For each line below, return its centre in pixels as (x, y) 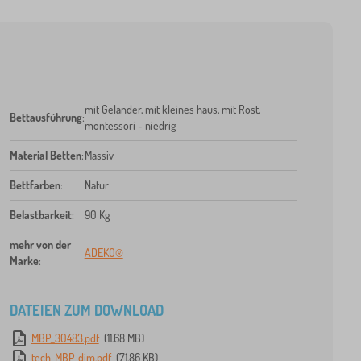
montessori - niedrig (130, 126)
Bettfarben (35, 185)
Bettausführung (46, 118)
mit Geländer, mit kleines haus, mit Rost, (172, 110)
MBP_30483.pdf (65, 338)
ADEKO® (104, 253)
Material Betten (45, 156)
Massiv (99, 156)
